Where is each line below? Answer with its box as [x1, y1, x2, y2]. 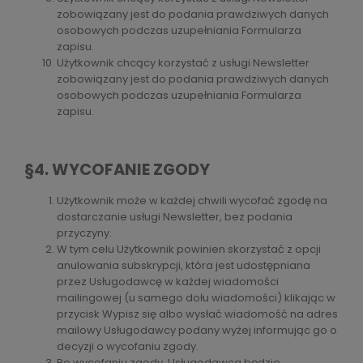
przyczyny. [57, 225, 112, 241]
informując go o [251, 322, 337, 339]
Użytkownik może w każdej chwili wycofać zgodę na [57, 193, 327, 209]
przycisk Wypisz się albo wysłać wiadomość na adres [57, 306, 338, 322]
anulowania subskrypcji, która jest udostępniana [57, 258, 310, 274]
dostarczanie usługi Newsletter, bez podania [57, 209, 293, 225]
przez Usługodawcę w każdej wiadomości [57, 274, 279, 290]
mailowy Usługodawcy [57, 322, 178, 339]
